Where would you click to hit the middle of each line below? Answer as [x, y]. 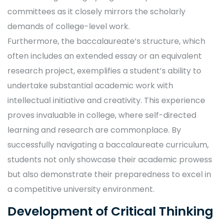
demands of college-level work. [69, 26]
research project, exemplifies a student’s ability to [104, 71]
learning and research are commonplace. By [94, 130]
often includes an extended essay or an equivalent [105, 56]
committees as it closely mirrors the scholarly [96, 12]
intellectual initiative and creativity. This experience [106, 100]
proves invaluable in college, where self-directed [102, 115]
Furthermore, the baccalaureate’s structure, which [106, 41]
